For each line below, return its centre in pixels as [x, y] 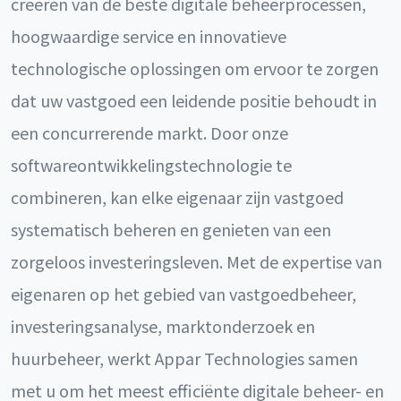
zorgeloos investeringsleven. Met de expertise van [196, 261]
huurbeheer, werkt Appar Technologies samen [184, 358]
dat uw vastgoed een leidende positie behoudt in [194, 100]
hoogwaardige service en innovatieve [149, 36]
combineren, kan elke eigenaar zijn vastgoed [177, 197]
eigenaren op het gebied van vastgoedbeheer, [183, 294]
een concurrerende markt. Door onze [149, 132]
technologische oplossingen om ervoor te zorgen [195, 68]
